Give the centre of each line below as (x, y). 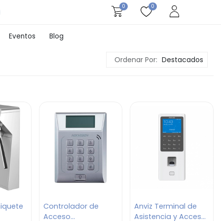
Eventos (22, 36)
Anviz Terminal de (166, 206)
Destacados (183, 60)
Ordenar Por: (136, 60)
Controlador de (71, 206)
